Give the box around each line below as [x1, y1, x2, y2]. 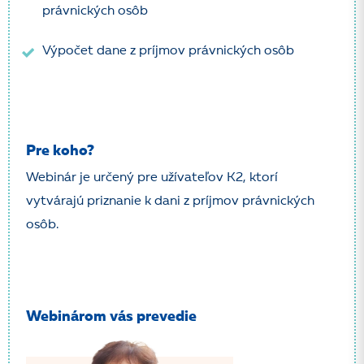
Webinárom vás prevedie [26, 310, 197, 324]
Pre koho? [26, 144, 94, 158]
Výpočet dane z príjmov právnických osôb [42, 45, 294, 58]
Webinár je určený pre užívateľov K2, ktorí [26, 171, 278, 184]
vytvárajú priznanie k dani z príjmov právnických [26, 195, 314, 208]
